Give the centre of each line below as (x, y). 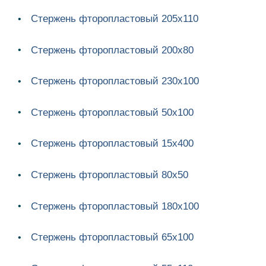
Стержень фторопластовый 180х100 (115, 206)
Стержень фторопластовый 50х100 (112, 112)
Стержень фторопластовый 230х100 (115, 81)
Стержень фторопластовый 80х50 (110, 175)
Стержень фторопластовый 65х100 (112, 237)
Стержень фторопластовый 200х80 (112, 50)
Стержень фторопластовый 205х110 (115, 19)
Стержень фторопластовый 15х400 (112, 144)
